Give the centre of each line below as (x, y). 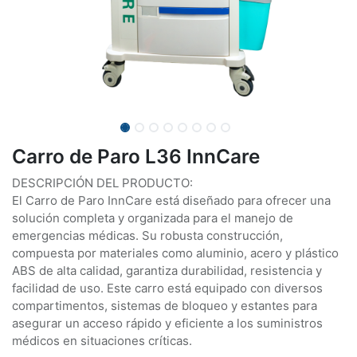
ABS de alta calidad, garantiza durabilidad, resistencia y (167, 271)
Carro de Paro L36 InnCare (136, 156)
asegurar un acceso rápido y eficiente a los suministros (167, 323)
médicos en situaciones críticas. (102, 341)
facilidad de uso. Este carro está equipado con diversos (167, 288)
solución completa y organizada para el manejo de (153, 218)
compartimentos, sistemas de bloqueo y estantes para (165, 306)
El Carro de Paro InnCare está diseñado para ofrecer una (171, 200)
